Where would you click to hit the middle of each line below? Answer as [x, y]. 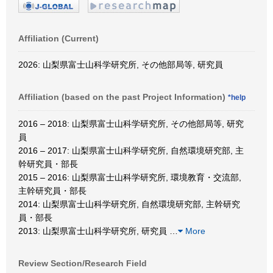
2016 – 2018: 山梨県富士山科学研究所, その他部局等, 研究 [131, 123]
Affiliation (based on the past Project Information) [123, 97]
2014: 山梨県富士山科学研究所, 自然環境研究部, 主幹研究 [129, 204]
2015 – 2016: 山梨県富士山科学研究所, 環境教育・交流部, [130, 177]
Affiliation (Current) [58, 38]
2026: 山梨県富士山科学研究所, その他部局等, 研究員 [121, 64]
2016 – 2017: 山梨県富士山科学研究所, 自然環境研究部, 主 [131, 150]
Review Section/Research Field [83, 263]
